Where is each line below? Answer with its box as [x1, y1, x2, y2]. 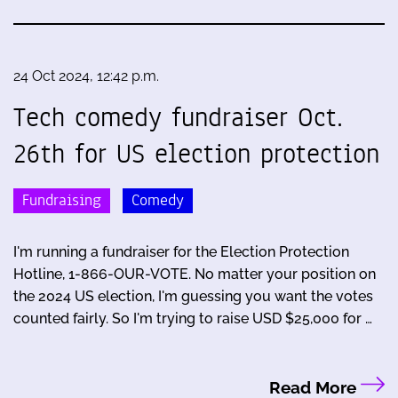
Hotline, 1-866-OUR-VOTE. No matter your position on [13, 265, 376, 283]
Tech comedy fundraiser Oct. [13, 99, 343, 137]
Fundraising [22, 188, 101, 211]
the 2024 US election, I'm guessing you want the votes [13, 287, 373, 305]
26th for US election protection [13, 135, 379, 173]
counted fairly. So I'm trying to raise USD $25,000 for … [13, 309, 372, 327]
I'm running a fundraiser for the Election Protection [13, 243, 349, 260]
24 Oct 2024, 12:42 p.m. [13, 68, 159, 85]
